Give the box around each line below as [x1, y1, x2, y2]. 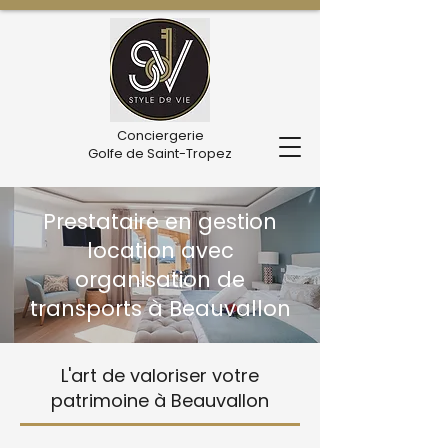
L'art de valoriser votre [61, 363, 259, 388]
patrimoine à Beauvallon [51, 388, 269, 413]
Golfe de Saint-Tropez [88, 144, 232, 163]
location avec [86, 236, 234, 265]
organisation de [75, 265, 245, 294]
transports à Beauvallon [29, 294, 291, 323]
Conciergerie [116, 126, 204, 145]
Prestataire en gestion [43, 207, 277, 236]
